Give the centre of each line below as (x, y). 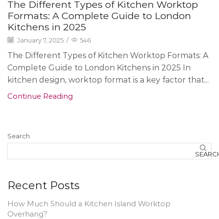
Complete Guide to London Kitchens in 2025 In (99, 67)
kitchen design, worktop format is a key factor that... (108, 80)
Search (19, 136)
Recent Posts (44, 186)
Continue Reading (40, 96)
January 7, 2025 (40, 40)
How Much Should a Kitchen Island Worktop (89, 204)
